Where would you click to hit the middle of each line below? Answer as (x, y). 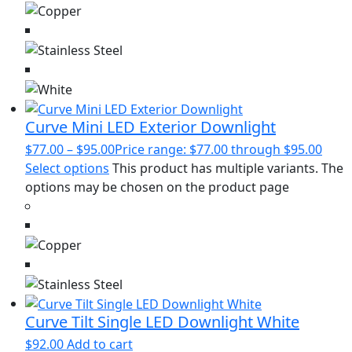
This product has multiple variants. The (228, 169)
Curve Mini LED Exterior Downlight (150, 127)
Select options (67, 169)
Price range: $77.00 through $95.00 (218, 150)
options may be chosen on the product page (157, 187)
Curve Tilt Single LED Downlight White (162, 322)
